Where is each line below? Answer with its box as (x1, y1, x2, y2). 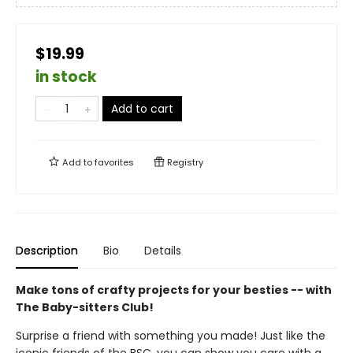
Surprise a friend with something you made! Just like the (16, 328, 325, 344)
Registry (165, 156, 203, 169)
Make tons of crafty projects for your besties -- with (16, 282, 332, 298)
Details (144, 243, 181, 258)
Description (16, 243, 78, 258)
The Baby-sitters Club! (16, 299, 154, 315)
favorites (95, 156, 134, 169)
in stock (35, 66, 97, 87)
